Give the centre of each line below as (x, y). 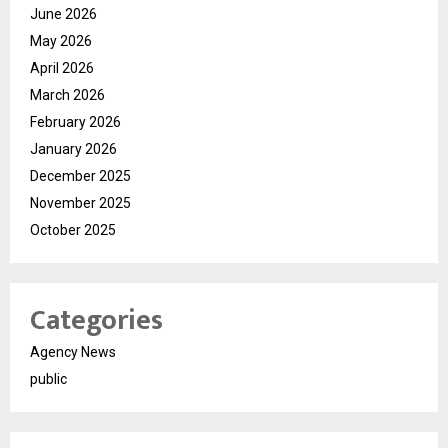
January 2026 (73, 149)
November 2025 (80, 203)
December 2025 (80, 176)
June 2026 (63, 14)
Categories (96, 321)
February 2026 (75, 122)
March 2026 (67, 95)
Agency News (73, 352)
